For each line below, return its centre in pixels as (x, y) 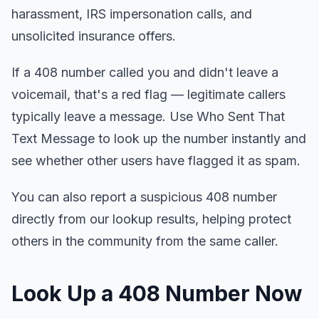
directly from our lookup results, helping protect (151, 219)
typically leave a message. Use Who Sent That (148, 116)
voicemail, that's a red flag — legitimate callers (148, 94)
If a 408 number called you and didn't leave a (145, 72)
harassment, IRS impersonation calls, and (132, 14)
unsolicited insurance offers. (94, 36)
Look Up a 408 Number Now (157, 293)
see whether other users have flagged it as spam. (156, 161)
